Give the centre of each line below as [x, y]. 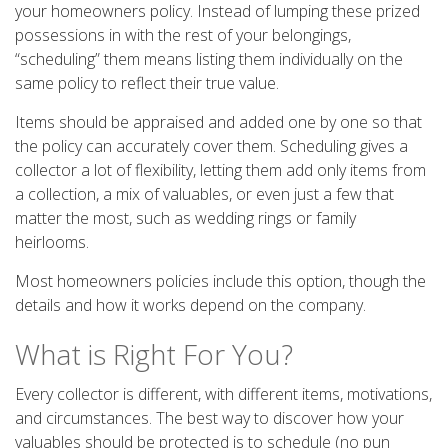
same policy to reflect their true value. [147, 83]
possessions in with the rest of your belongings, [183, 35]
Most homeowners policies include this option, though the [220, 281]
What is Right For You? [154, 354]
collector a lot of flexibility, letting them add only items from [220, 170]
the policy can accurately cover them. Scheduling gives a [211, 146]
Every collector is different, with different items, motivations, [223, 394]
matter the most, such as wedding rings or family [185, 218]
